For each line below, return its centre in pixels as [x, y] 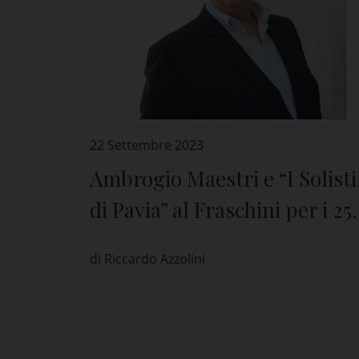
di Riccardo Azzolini [147, 259]
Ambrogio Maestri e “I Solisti [223, 179]
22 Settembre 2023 [147, 145]
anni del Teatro [160, 241]
